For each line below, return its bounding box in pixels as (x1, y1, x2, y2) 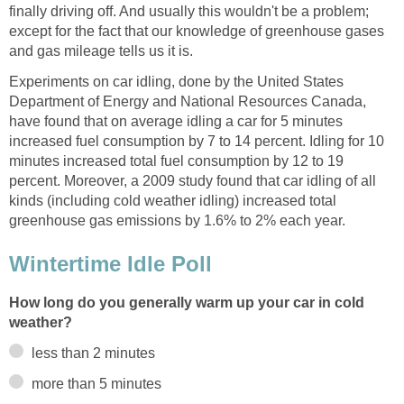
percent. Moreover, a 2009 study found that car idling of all (9, 173, 376, 189)
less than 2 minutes (32, 344, 155, 361)
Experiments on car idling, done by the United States (9, 74, 344, 90)
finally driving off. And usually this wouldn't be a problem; (9, 4, 369, 20)
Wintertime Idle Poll (9, 252, 212, 277)
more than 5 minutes (32, 375, 161, 391)
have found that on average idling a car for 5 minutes (9, 114, 343, 130)
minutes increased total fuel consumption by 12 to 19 (9, 153, 344, 170)
